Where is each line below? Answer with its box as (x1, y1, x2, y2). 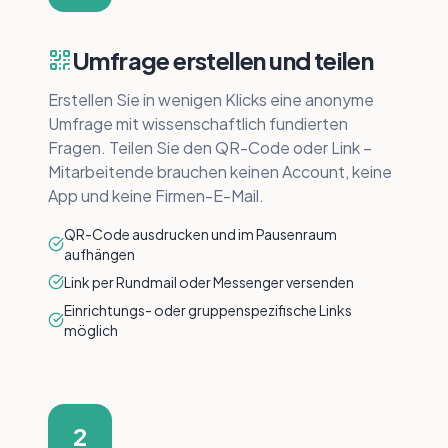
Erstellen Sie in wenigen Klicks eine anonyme (48, 89, 374, 110)
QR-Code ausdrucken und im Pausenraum (64, 225, 337, 243)
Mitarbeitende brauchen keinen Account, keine (48, 161, 392, 182)
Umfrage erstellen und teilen (72, 45, 374, 75)
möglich (64, 321, 118, 339)
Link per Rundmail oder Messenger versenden (64, 273, 354, 291)
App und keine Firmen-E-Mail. (48, 185, 264, 206)
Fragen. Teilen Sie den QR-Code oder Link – (48, 137, 372, 158)
